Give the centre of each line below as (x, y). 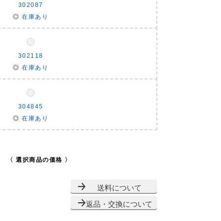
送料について (119, 188)
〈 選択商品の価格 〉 (39, 160)
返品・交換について (119, 204)
